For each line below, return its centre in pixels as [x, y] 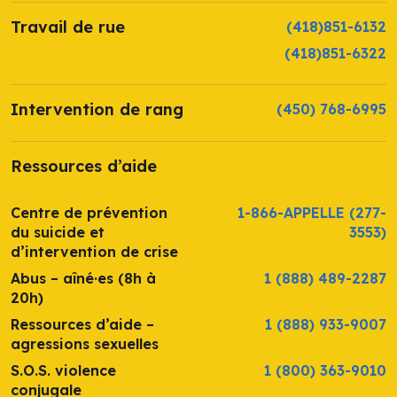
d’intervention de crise [94, 252]
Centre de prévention [89, 213]
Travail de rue [68, 27]
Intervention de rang [97, 110]
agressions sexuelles [85, 344]
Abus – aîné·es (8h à [83, 279]
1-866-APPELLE [291, 213]
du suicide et [58, 233]
